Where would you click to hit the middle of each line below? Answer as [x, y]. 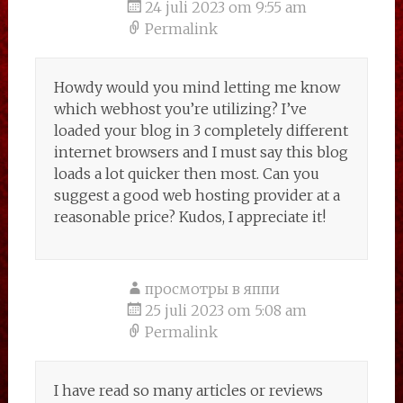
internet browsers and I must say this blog [201, 152]
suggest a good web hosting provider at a [197, 195]
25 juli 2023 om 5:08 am [225, 310]
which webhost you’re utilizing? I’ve [180, 109]
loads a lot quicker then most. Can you [186, 174]
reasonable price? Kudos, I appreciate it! [189, 217]
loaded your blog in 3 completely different [201, 130]
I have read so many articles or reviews [188, 390]
